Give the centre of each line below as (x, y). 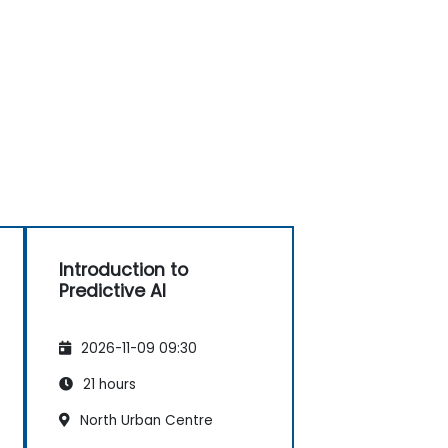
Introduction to (123, 269)
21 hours (107, 384)
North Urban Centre (144, 420)
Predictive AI (112, 290)
